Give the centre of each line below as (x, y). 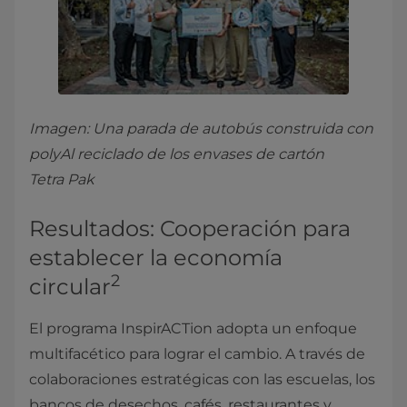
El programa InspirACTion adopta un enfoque (193, 328)
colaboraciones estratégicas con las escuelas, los (202, 379)
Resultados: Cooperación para (190, 228)
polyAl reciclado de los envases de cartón (177, 154)
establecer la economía (156, 258)
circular (70, 287)
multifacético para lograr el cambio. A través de (197, 354)
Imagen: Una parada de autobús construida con (201, 129)
